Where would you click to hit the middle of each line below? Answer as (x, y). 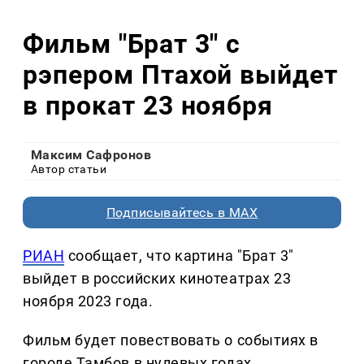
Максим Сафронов (91, 155)
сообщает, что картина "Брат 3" (179, 256)
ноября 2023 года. (88, 301)
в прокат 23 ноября (148, 105)
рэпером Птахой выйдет (181, 74)
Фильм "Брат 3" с (132, 43)
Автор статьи (69, 169)
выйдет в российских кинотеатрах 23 (157, 279)
